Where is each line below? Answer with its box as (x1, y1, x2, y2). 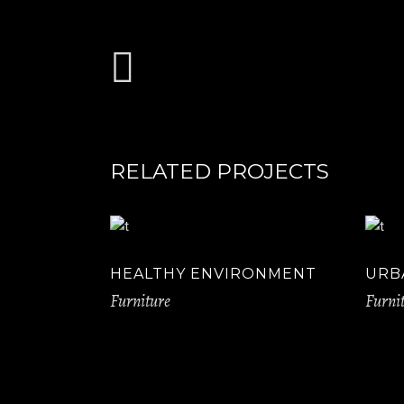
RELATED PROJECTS (110, 159, 329, 185)
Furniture (110, 289, 170, 313)
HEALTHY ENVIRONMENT (110, 265, 317, 283)
